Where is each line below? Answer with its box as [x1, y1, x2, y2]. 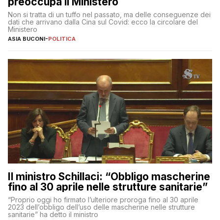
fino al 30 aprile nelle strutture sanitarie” [8, 181, 208, 193]
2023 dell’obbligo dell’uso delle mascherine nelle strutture [8, 203, 195, 212]
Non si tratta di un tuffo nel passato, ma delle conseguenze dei [8, 10, 211, 19]
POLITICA [48, 35, 76, 42]
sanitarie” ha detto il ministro [8, 210, 98, 219]
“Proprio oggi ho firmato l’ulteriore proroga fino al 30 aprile [8, 195, 198, 204]
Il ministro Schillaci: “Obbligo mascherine [8, 170, 210, 183]
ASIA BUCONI [8, 35, 45, 42]
